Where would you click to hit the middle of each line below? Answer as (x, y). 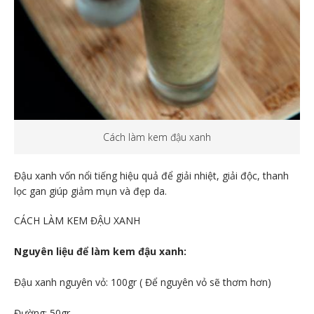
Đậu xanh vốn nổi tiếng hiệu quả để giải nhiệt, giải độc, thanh (151, 175)
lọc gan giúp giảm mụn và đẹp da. (90, 191)
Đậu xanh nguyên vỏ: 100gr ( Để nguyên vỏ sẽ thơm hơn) (143, 282)
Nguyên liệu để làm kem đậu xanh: (100, 251)
